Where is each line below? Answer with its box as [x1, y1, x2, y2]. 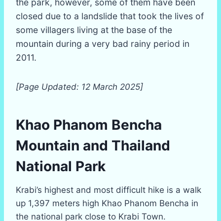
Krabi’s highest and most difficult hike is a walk [16, 185, 201, 195]
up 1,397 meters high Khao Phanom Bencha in [16, 198, 198, 208]
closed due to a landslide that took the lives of [16, 11, 204, 21]
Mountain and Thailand [16, 137, 170, 154]
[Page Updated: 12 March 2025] [16, 82, 143, 92]
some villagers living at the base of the [16, 25, 172, 35]
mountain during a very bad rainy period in [16, 38, 189, 49]
